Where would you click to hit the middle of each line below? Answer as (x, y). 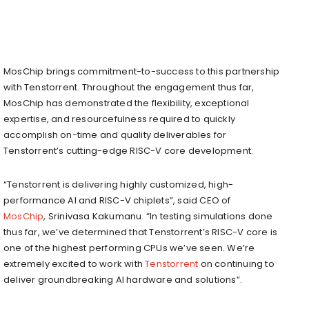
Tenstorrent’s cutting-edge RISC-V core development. (129, 150)
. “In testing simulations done (207, 216)
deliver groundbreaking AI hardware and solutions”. (123, 279)
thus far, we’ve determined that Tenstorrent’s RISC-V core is (141, 232)
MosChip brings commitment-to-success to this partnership (142, 71)
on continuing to (236, 263)
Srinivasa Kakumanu (95, 216)
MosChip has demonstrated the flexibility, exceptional (127, 103)
